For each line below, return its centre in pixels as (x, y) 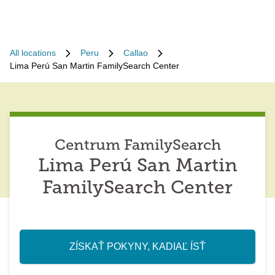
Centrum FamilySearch (137, 146)
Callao (136, 53)
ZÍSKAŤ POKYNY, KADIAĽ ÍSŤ (137, 246)
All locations (33, 53)
